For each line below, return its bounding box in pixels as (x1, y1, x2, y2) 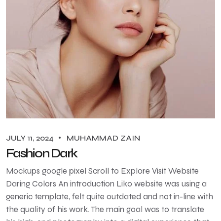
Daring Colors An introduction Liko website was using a (6, 178, 207, 189)
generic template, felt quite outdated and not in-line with (6, 191, 213, 202)
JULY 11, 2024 (6, 133, 56, 143)
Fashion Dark (6, 146, 77, 161)
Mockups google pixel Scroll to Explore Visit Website (6, 165, 199, 176)
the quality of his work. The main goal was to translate (6, 204, 204, 215)
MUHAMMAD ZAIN (67, 133, 140, 143)
